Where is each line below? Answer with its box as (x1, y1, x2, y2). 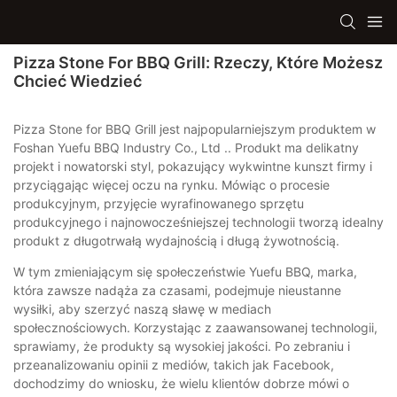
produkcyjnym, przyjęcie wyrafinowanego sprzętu (13, 195, 304, 211)
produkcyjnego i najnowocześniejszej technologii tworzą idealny (13, 214, 384, 230)
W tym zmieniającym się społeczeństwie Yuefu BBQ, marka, (13, 263, 357, 279)
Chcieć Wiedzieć (13, 72, 142, 90)
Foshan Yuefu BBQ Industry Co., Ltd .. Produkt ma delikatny (13, 139, 359, 155)
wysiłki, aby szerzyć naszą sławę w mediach (13, 300, 271, 316)
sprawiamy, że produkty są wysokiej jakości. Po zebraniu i (13, 338, 350, 354)
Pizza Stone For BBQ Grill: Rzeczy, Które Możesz (13, 53, 383, 72)
